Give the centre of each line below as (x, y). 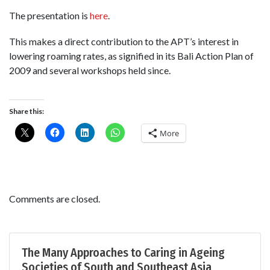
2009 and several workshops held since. (90, 71)
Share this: (27, 111)
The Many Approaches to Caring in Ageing (123, 252)
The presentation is (49, 16)
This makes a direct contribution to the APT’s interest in (124, 42)
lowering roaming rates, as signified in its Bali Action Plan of (131, 56)
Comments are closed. (55, 198)
